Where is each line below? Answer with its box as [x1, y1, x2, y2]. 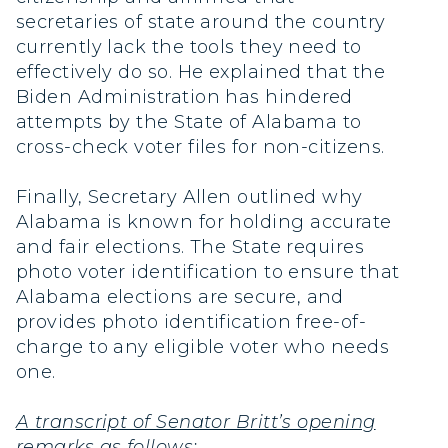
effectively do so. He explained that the [16, 60, 386, 83]
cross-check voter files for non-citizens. [16, 135, 385, 158]
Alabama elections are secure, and [16, 286, 344, 309]
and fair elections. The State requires [16, 236, 365, 259]
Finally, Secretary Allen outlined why [16, 186, 363, 209]
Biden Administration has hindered [16, 85, 353, 108]
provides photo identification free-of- [16, 311, 367, 334]
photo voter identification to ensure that [16, 261, 400, 284]
